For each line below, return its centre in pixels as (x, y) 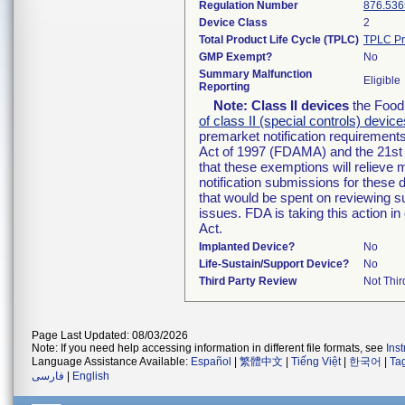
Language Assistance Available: (111, 362)
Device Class (233, 23)
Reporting (224, 87)
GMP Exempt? (235, 57)
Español (211, 362)
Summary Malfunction (255, 74)
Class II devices (300, 105)
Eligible (382, 80)
